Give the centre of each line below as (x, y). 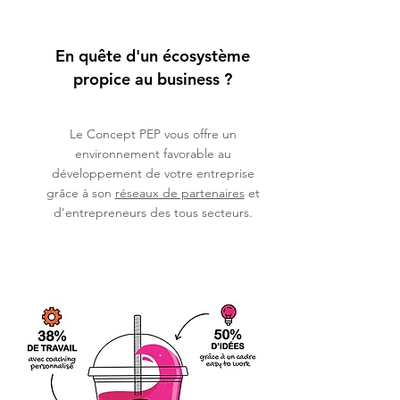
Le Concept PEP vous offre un (153, 134)
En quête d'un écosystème (153, 56)
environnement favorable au (153, 154)
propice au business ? (153, 79)
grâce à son (80, 193)
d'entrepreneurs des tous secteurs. (153, 212)
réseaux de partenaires (179, 193)
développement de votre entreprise (153, 173)
